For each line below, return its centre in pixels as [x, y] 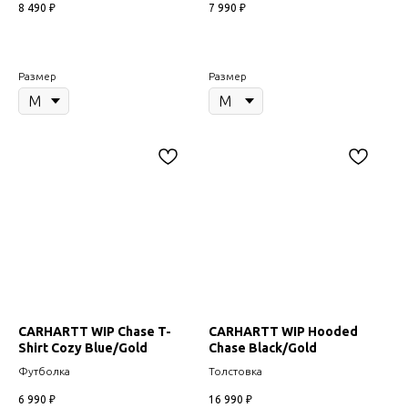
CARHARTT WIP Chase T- [95, 331]
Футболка [44, 371]
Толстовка [235, 371]
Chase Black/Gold [263, 347]
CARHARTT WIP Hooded [283, 331]
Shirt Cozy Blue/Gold [83, 347]
